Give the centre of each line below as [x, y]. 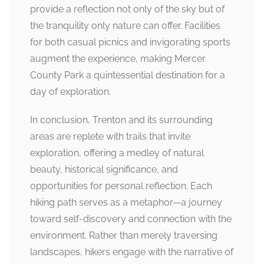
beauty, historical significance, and [104, 169]
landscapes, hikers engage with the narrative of [132, 252]
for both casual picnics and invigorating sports [130, 42]
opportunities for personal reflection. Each [121, 186]
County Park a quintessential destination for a [128, 75]
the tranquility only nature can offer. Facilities [125, 26]
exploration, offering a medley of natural [117, 153]
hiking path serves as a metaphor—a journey [126, 202]
